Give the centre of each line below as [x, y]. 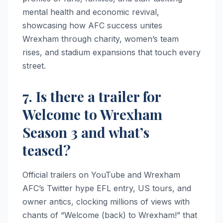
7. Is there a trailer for [92, 97]
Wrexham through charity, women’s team [101, 39]
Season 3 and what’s [86, 132]
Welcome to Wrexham [92, 114]
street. [34, 66]
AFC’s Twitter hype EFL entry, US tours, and [107, 188]
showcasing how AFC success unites [92, 26]
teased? [47, 150]
